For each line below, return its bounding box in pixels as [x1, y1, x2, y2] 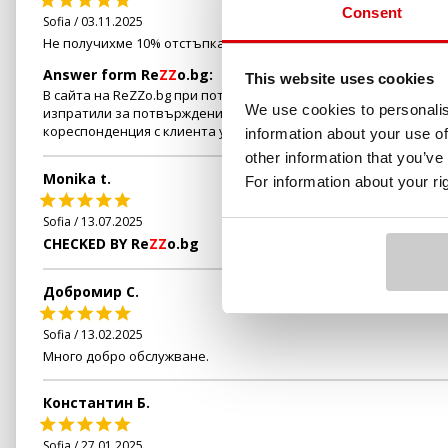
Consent [342, 4, 402, 21]
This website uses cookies [244, 69, 434, 87]
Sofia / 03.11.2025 [43, 12, 143, 30]
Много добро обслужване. [43, 346, 209, 365]
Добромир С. [43, 281, 139, 301]
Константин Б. [43, 392, 150, 412]
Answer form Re [43, 64, 159, 84]
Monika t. [43, 168, 111, 188]
